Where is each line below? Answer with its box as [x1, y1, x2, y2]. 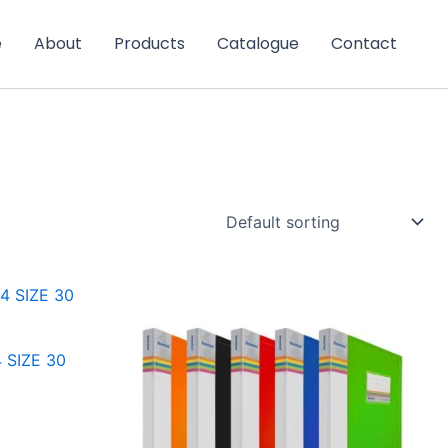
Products [114, 32, 185, 55]
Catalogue [217, 32, 299, 55]
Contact [331, 32, 397, 55]
